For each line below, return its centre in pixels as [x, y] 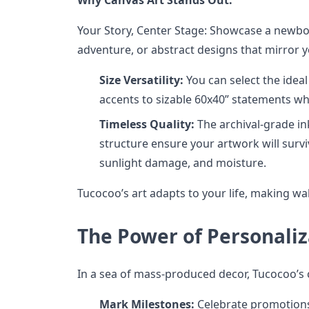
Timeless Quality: [147, 124]
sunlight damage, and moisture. [183, 162]
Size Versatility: [141, 80]
